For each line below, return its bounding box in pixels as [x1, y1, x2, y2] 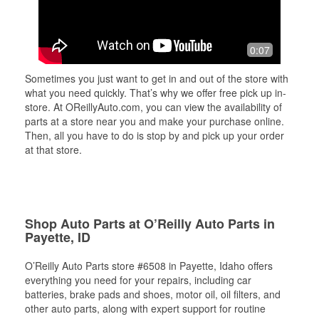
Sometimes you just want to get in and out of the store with [25, 71, 288, 85]
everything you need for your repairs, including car [25, 273, 251, 287]
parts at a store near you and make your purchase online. [25, 114, 284, 128]
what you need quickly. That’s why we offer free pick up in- [25, 85, 286, 100]
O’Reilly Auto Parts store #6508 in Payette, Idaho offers [25, 258, 273, 273]
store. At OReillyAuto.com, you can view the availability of [25, 100, 282, 114]
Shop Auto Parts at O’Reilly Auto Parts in [25, 214, 275, 233]
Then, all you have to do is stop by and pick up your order [25, 128, 284, 142]
